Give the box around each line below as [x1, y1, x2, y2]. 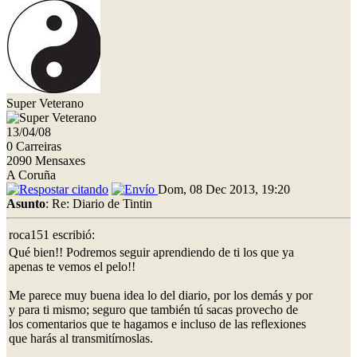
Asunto [6, 196, 45, 210]
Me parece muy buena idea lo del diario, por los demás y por [9, 288, 312, 302]
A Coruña [6, 167, 56, 182]
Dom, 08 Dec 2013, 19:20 [158, 182, 290, 196]
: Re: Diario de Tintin [45, 196, 152, 210]
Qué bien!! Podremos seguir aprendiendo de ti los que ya [9, 245, 294, 259]
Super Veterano [6, 96, 84, 110]
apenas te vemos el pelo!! [9, 259, 135, 273]
